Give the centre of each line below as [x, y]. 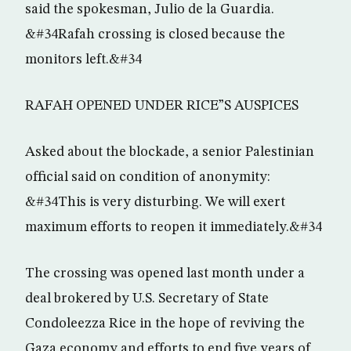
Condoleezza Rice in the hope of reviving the [165, 324]
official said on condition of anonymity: [148, 177]
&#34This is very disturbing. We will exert [155, 202]
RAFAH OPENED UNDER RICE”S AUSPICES [162, 106]
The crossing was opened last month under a [165, 273]
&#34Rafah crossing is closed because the [155, 34]
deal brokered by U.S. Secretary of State [147, 299]
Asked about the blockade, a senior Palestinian [170, 152]
